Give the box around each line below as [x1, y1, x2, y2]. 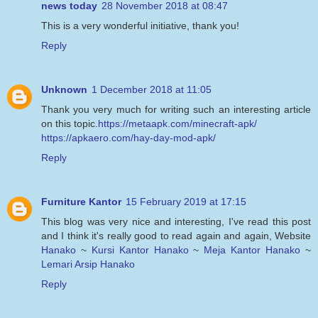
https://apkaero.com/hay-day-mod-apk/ [41, 131, 216, 143]
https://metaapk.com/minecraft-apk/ [98, 117, 257, 129]
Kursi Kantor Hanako [91, 243, 189, 256]
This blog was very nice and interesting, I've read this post [41, 215, 311, 227]
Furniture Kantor [41, 195, 121, 207]
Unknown [41, 83, 87, 95]
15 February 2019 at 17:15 [126, 195, 246, 207]
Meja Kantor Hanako [204, 243, 301, 256]
